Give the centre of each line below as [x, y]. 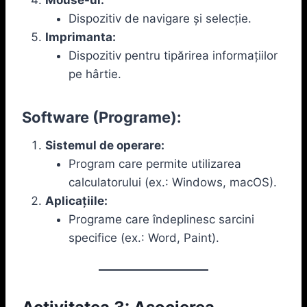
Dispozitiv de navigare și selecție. [160, 18]
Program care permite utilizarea [155, 163]
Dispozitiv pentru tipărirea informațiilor [173, 55]
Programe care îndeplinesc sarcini [161, 219]
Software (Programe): [102, 117]
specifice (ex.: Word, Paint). [144, 237]
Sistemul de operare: [105, 145]
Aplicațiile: [76, 200]
